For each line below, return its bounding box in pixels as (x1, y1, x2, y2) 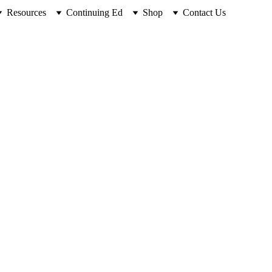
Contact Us (183, 7, 226, 18)
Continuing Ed (66, 7, 123, 18)
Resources (7, 7, 46, 18)
